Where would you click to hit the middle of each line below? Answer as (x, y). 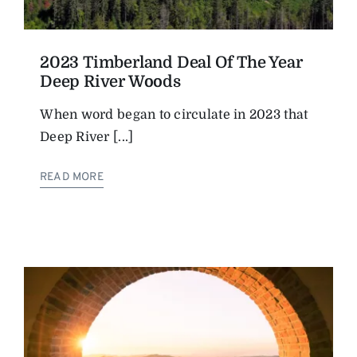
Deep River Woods (110, 81)
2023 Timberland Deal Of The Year (171, 62)
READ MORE (72, 177)
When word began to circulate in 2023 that (174, 114)
